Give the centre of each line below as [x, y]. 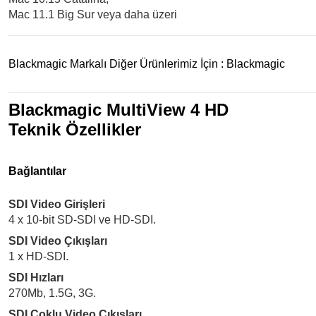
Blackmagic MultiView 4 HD [119, 110]
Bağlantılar [37, 171]
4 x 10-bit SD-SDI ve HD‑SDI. [82, 220]
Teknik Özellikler [75, 129]
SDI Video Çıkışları [58, 241]
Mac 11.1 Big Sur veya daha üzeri [93, 14]
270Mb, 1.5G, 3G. [52, 293]
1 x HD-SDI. [38, 256]
